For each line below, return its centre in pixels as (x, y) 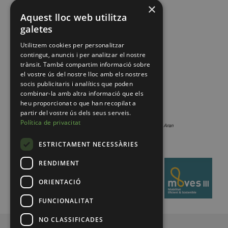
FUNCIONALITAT (66, 201)
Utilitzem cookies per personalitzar (73, 45)
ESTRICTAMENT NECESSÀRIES (89, 144)
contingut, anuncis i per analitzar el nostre (83, 55)
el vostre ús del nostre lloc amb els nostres (84, 74)
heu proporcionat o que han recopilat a (78, 103)
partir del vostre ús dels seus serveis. (76, 113)
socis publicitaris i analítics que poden (77, 84)
